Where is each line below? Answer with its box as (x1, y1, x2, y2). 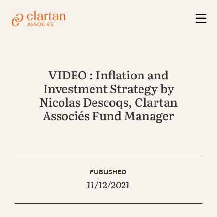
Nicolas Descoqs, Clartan (39, 93, 178, 110)
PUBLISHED (90, 167, 127, 177)
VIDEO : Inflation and (48, 65, 169, 83)
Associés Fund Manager (43, 106, 174, 124)
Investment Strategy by (43, 79, 174, 96)
